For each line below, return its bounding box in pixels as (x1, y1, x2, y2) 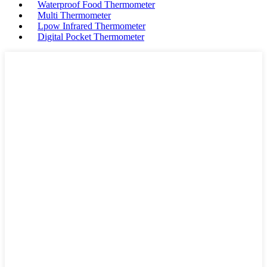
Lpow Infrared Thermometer (38, 21, 145, 31)
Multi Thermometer (38, 10, 111, 20)
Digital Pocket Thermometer (38, 32, 144, 42)
